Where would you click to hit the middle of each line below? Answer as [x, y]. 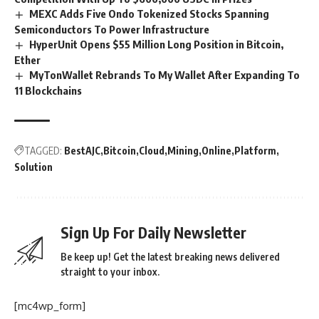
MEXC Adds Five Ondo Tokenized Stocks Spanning [150, 13]
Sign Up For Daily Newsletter [153, 232]
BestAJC [82, 150]
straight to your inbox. [110, 271]
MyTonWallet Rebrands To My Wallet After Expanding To [165, 74]
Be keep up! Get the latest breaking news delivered [170, 256]
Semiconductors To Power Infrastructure [112, 29]
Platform [255, 150]
